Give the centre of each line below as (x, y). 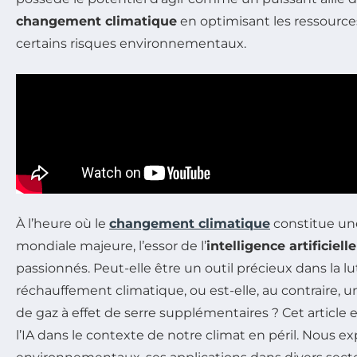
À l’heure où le (63, 223)
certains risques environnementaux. (131, 43)
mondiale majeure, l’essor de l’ (111, 245)
